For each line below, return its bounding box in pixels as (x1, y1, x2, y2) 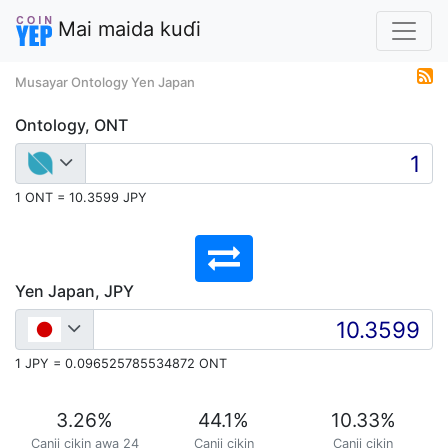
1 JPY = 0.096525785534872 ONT (15, 356, 227, 371)
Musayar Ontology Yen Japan (15, 74, 195, 90)
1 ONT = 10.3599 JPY (15, 190, 147, 205)
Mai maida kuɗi (52, 17, 201, 42)
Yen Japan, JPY (15, 281, 134, 301)
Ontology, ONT (15, 115, 128, 135)
